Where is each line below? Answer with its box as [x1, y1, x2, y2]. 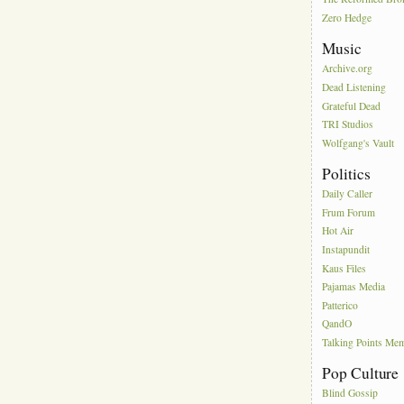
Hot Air [322, 224, 354, 238]
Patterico [322, 298, 359, 313]
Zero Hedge [322, 11, 372, 25]
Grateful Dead [322, 98, 381, 113]
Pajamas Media [322, 280, 386, 294]
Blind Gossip [322, 386, 379, 400]
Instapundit [322, 243, 371, 257]
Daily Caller [322, 187, 373, 201]
